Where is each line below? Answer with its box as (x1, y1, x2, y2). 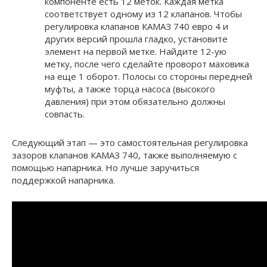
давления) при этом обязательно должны (45, 95, 225, 108)
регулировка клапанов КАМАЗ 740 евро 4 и (45, 20, 228, 33)
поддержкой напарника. (12, 174, 115, 187)
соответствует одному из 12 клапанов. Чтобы (45, 8, 242, 20)
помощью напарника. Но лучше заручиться (12, 162, 199, 174)
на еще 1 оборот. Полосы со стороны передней (45, 70, 252, 83)
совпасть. (45, 108, 85, 120)
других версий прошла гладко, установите (45, 33, 228, 45)
